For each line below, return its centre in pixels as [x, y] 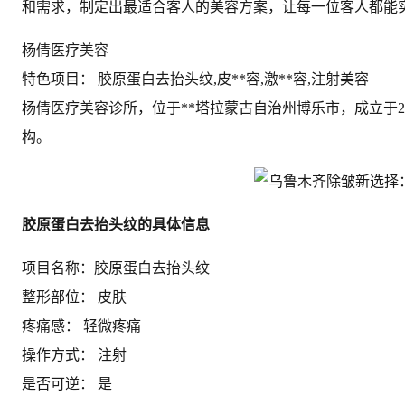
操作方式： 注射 [74, 355]
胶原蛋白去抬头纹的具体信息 [116, 225]
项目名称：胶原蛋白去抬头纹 [116, 268]
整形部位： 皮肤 [74, 297]
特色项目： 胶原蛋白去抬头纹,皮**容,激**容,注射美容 [195, 79]
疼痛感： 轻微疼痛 [81, 326]
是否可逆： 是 [67, 384]
